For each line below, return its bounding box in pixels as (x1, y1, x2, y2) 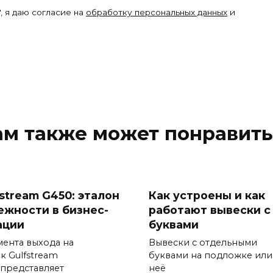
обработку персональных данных (86, 7, 227, 18)
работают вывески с (149, 203, 271, 216)
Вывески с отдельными (149, 236, 257, 248)
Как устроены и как (149, 188, 265, 202)
